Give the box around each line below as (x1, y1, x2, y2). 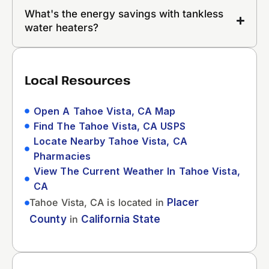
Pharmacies (34, 150, 91, 162)
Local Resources (25, 71, 130, 88)
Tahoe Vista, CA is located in (29, 196, 167, 208)
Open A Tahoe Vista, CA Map (34, 104, 176, 117)
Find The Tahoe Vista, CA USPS (34, 119, 186, 132)
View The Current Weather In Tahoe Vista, (34, 165, 240, 177)
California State (80, 213, 161, 225)
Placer (166, 196, 199, 208)
